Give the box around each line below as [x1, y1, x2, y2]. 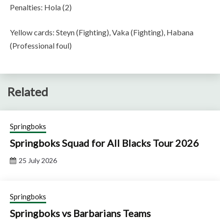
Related [7, 84, 48, 99]
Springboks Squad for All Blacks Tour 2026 [10, 137, 199, 149]
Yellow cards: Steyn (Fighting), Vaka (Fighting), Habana [10, 27, 193, 37]
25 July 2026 [19, 156, 57, 165]
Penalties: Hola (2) [10, 2, 72, 12]
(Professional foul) [10, 40, 72, 50]
